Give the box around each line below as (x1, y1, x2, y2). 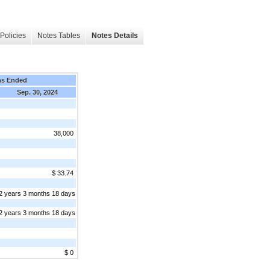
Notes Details (92, 31, 138, 40)
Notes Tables (37, 31, 80, 40)
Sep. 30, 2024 (16, 88, 58, 96)
